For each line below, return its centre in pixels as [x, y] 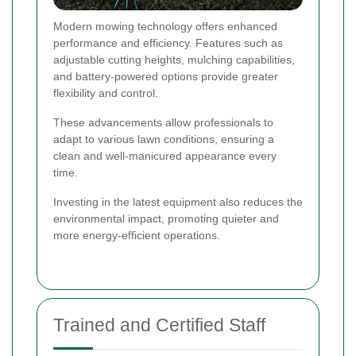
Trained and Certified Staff [159, 325]
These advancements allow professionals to [163, 122]
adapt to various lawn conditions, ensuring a [164, 139]
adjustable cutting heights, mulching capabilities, [174, 59]
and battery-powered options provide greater [166, 76]
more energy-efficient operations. [137, 235]
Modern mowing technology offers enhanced [165, 26]
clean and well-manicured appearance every [165, 155]
